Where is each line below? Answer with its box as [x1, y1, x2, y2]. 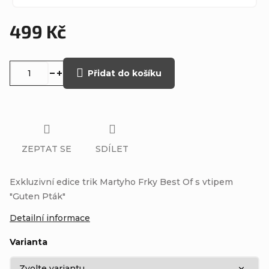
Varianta [10, 236, 47, 247]
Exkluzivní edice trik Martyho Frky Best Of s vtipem [10, 176, 233, 187]
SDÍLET [95, 143, 128, 154]
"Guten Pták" [10, 190, 65, 202]
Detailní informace [10, 212, 90, 223]
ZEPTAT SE [22, 143, 71, 154]
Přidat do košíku [88, 68, 162, 79]
